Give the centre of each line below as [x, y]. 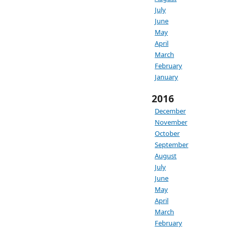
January [166, 77]
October [167, 133]
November [171, 122]
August [166, 156]
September [172, 145]
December [170, 111]
